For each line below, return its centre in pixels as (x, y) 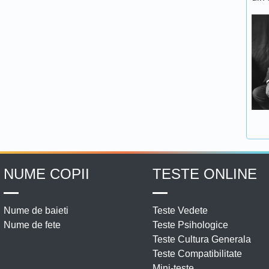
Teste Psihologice (190, 225)
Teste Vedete (180, 210)
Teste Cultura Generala (202, 239)
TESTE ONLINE (205, 174)
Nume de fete (32, 225)
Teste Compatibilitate (197, 253)
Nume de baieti (36, 210)
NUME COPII (46, 174)
